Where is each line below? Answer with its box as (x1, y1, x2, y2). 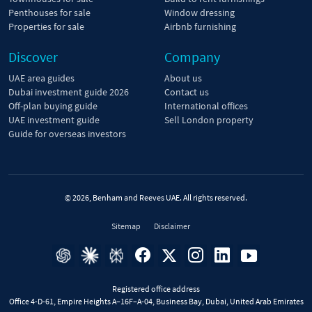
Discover (8, 48, 58, 66)
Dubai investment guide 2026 (8, 86, 129, 99)
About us (164, 72, 202, 85)
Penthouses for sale (8, 6, 91, 19)
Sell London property (164, 114, 253, 127)
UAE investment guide (8, 114, 100, 127)
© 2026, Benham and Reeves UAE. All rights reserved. (65, 192, 247, 203)
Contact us (164, 86, 209, 99)
